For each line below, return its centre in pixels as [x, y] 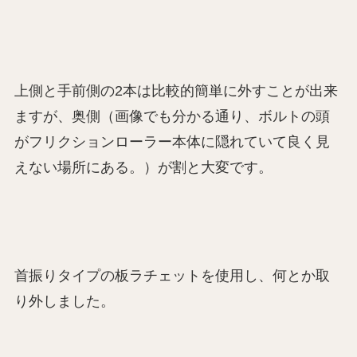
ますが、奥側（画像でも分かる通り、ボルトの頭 [172, 116]
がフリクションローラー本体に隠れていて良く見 [172, 141]
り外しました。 [64, 301]
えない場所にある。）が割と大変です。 [143, 167]
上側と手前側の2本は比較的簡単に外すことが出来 [176, 90]
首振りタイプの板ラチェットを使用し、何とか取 [172, 275]
